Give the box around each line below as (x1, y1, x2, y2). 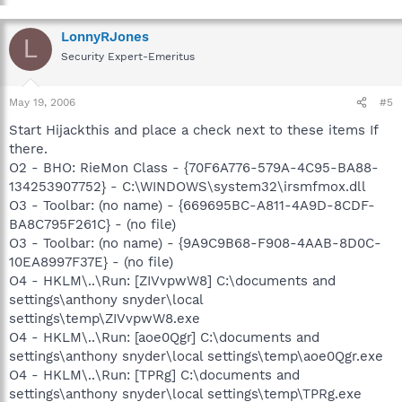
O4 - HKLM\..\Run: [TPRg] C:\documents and (9, 367, 300, 383)
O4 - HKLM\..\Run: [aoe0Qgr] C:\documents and (9, 329, 319, 345)
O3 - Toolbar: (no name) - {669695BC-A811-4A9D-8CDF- (9, 197, 375, 214)
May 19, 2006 (9, 96, 75, 109)
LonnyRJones (61, 28, 149, 45)
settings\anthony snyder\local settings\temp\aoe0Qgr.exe (9, 348, 383, 364)
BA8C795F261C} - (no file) (9, 216, 176, 232)
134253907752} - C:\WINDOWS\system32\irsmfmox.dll (9, 179, 366, 195)
